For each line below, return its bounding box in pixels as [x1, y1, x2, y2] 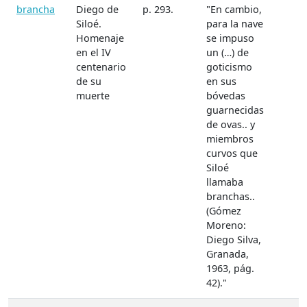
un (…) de [206, 46, 249, 60]
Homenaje [76, 32, 124, 45]
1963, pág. [206, 262, 254, 275]
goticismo [206, 60, 252, 74]
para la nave [206, 17, 263, 31]
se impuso [206, 32, 254, 45]
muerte [76, 89, 110, 103]
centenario [76, 60, 126, 74]
